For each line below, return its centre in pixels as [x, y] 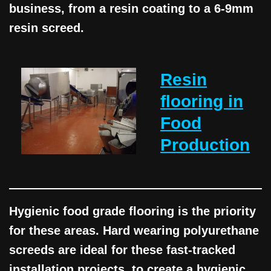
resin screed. [47, 28]
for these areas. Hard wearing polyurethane [134, 231]
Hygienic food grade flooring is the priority [132, 211]
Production [205, 145]
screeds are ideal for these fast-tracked [122, 250]
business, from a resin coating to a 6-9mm [131, 9]
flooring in [202, 102]
